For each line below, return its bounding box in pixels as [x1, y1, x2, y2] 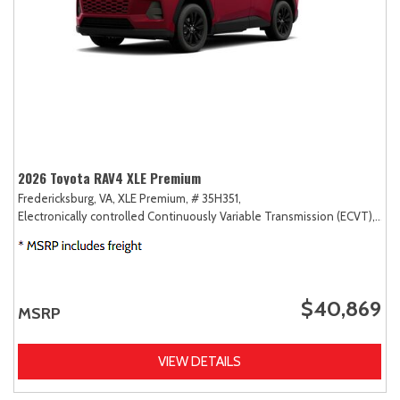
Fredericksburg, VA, [18, 191, 115, 206]
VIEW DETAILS [158, 354, 241, 371]
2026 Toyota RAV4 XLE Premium [18, 168, 201, 188]
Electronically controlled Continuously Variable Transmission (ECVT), [18, 209, 375, 224]
